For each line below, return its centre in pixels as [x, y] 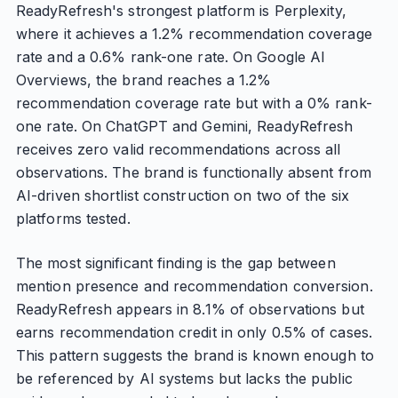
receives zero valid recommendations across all [178, 149]
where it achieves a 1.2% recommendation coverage [194, 34]
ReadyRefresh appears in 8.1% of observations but [190, 309]
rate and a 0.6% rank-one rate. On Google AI [171, 57]
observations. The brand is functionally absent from [194, 172]
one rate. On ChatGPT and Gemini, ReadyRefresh [184, 126]
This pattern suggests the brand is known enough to [195, 355]
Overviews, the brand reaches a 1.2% [143, 80]
